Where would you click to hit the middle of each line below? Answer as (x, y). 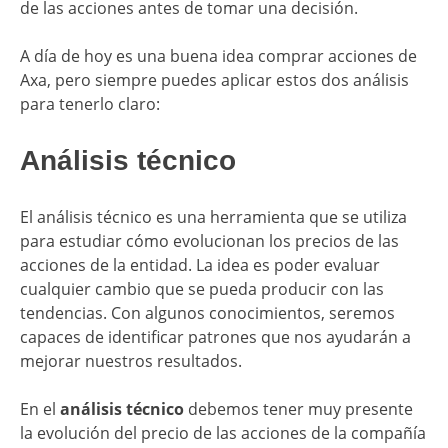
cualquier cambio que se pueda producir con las (202, 288)
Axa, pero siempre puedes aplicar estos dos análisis (214, 79)
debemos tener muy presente (300, 408)
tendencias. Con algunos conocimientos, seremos (207, 312)
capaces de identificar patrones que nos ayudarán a (215, 336)
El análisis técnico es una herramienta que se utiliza (213, 216)
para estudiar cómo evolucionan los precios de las (209, 240)
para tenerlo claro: (90, 103)
